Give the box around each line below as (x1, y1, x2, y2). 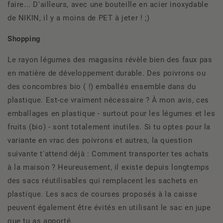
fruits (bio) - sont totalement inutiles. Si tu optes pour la (7, 122, 211, 131)
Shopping (7, 34, 41, 43)
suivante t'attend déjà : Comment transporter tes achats (7, 149, 210, 158)
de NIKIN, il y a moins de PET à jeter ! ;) (7, 13, 150, 22)
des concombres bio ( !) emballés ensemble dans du (7, 82, 196, 91)
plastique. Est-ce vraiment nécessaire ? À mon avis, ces (7, 96, 210, 105)
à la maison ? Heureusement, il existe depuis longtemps (7, 163, 210, 172)
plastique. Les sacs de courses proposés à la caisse (7, 190, 198, 199)
